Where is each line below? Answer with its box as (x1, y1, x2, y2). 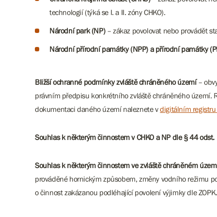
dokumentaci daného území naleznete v (35, 105, 160, 113)
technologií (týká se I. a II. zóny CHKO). (49, 8, 168, 16)
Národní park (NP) (49, 26, 106, 35)
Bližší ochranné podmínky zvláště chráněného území (35, 77, 197, 86)
